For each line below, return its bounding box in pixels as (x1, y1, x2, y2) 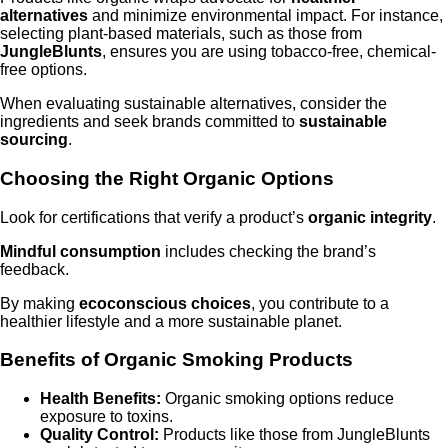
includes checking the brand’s (161, 242, 376, 260)
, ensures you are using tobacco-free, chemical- (102, 43, 436, 61)
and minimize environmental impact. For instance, (88, 7, 443, 25)
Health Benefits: (40, 390, 161, 408)
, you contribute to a (251, 294, 389, 312)
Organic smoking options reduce (161, 390, 394, 408)
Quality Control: (40, 426, 159, 444)
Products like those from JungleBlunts (159, 426, 430, 444)
